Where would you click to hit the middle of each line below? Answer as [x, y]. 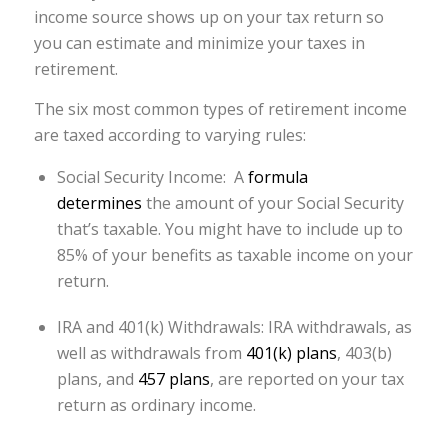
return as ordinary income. [156, 404]
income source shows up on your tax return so [208, 16]
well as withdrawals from [151, 352]
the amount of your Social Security [274, 203]
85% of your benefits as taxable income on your [234, 255]
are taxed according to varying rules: [169, 134]
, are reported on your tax [306, 378]
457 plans [173, 378]
